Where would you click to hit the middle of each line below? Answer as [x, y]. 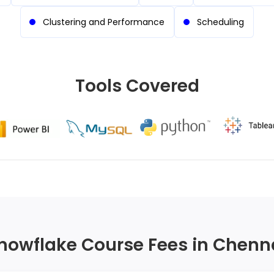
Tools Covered [137, 86]
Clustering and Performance [104, 22]
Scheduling [220, 22]
